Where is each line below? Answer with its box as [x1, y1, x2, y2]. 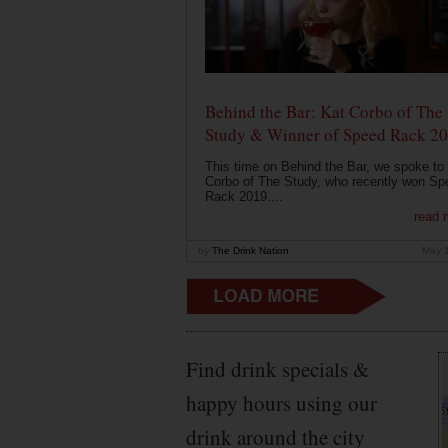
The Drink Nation [209, 245, 289, 257]
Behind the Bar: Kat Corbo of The [204, 100, 443, 124]
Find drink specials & [186, 354, 369, 383]
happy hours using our [186, 388, 377, 417]
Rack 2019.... [204, 189, 283, 205]
